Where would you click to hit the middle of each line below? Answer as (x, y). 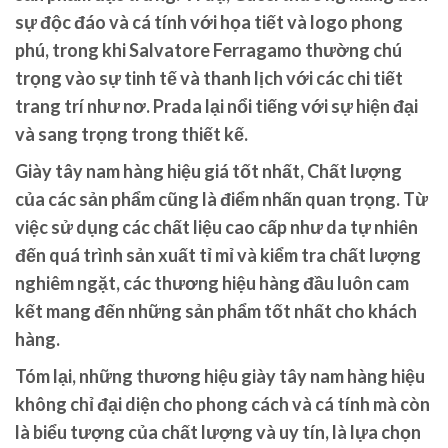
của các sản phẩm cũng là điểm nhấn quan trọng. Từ (221, 198)
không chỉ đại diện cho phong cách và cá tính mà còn (222, 403)
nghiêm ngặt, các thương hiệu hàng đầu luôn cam (212, 282)
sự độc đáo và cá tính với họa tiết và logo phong (209, 21)
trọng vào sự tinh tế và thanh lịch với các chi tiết (209, 77)
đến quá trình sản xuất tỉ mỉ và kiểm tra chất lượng (218, 254)
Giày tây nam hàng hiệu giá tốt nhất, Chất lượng (208, 170)
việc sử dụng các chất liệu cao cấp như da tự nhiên (216, 226)
